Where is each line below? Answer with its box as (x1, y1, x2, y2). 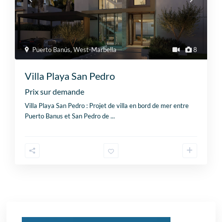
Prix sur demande (25, 87, 85, 97)
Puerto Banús (32, 46, 71, 54)
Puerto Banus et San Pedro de (25, 112, 111, 120)
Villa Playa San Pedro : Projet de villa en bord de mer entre (25, 102, 189, 110)
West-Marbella (73, 46, 117, 54)
